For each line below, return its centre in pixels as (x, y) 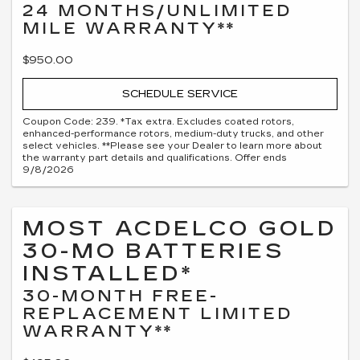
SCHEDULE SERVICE (180, 94)
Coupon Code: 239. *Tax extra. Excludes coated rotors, (158, 121)
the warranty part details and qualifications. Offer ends (155, 157)
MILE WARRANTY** (129, 28)
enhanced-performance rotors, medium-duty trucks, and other (173, 133)
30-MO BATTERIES (153, 251)
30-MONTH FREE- (121, 295)
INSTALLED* (108, 273)
